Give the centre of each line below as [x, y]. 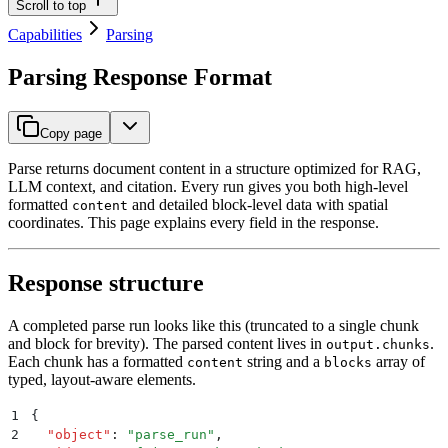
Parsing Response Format [140, 77]
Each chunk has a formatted [97, 361]
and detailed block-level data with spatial [258, 205]
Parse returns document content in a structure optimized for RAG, [214, 169]
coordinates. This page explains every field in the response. [193, 223]
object [79, 434]
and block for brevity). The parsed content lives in [167, 343]
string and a [283, 361]
